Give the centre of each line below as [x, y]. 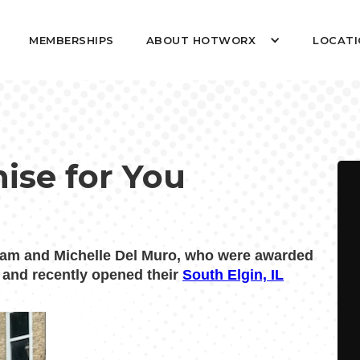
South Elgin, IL [233, 275]
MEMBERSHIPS [72, 40]
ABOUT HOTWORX [201, 40]
